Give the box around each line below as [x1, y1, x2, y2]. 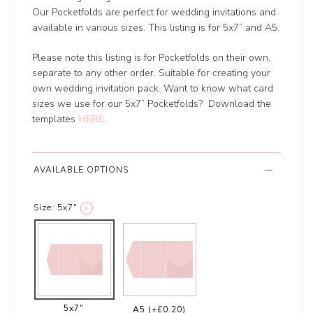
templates [32, 112, 79, 126]
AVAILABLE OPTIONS [34, 164, 129, 176]
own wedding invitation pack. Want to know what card [32, 82, 274, 96]
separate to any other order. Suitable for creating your [32, 66, 271, 80]
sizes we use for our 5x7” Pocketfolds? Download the [32, 97, 272, 111]
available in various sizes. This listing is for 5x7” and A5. [32, 21, 280, 35]
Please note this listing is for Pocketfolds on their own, [32, 51, 271, 65]
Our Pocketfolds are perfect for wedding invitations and [32, 6, 277, 20]
